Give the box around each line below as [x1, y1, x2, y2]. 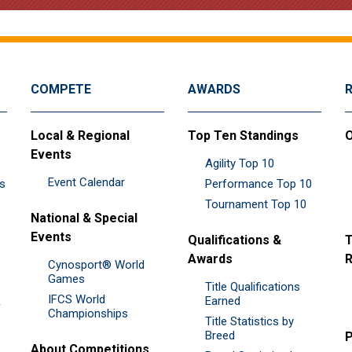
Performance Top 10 [205, 176, 312, 191]
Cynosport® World [48, 257, 145, 272]
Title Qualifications [205, 279, 300, 294]
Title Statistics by [205, 313, 294, 328]
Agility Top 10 [205, 156, 274, 170]
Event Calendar [48, 174, 125, 189]
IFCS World [48, 291, 105, 306]
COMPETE [31, 81, 91, 97]
